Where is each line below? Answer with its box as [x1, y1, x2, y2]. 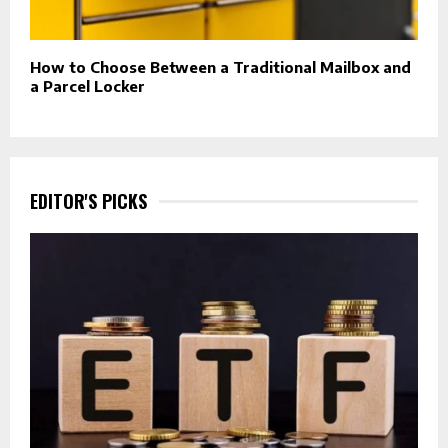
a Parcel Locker [30, 77, 145, 96]
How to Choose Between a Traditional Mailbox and [30, 58, 411, 77]
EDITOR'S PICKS [30, 188, 147, 215]
